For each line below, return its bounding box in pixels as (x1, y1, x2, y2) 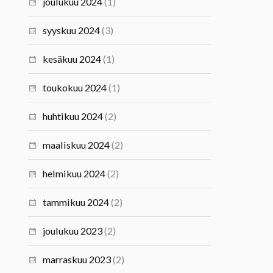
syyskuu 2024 (43, 24, 101, 36)
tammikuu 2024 (43, 196, 110, 208)
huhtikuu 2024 (43, 110, 104, 122)
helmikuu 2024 (43, 168, 106, 179)
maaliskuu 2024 (43, 139, 110, 151)
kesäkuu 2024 (43, 53, 102, 65)
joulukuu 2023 (43, 225, 103, 236)
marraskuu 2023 (43, 253, 112, 265)
